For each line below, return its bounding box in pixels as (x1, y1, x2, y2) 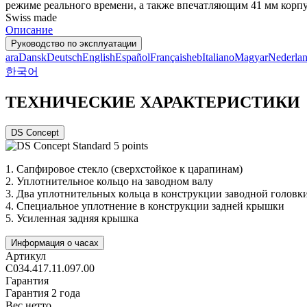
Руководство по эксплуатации (11, 38, 136, 49)
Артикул (5, 249, 46, 262)
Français (150, 51, 186, 63)
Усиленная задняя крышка (16, 212, 138, 224)
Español (115, 51, 150, 63)
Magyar (234, 51, 268, 63)
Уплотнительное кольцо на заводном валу (16, 175, 213, 187)
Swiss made (5, 11, 57, 23)
